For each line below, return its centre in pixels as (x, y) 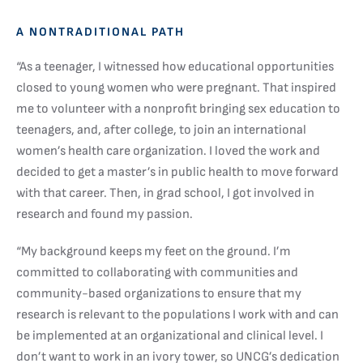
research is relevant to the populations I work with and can (177, 315)
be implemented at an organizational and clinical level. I (170, 336)
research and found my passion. (106, 215)
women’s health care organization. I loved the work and (168, 152)
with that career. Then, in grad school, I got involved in (165, 194)
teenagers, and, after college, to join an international (161, 130)
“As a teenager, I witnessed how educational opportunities (175, 67)
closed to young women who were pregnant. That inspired (176, 88)
